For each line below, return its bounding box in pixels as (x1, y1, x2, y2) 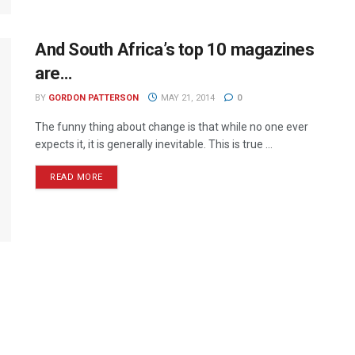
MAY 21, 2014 (158, 92, 215, 103)
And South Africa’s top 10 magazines (35, 39, 315, 59)
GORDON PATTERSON (48, 92, 139, 103)
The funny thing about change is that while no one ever (35, 120, 308, 133)
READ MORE (50, 171, 103, 182)
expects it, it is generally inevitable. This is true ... (35, 137, 273, 151)
